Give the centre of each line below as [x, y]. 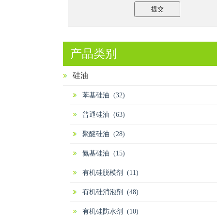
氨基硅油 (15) [104, 153]
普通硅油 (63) [104, 115]
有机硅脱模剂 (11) [110, 173]
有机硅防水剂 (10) [110, 211]
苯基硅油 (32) [104, 95]
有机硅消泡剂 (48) [110, 192]
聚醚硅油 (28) [104, 134]
